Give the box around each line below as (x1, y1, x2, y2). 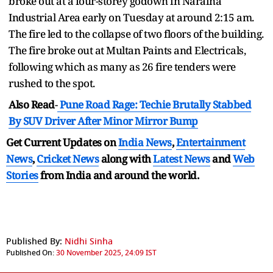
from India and (40, 168, 112, 182)
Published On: (6, 247, 54, 258)
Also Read (9, 97, 55, 112)
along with (101, 151, 151, 166)
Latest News (153, 151, 210, 166)
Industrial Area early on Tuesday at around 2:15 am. (9, 10, 254, 24)
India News (118, 135, 172, 149)
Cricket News (37, 151, 99, 166)
